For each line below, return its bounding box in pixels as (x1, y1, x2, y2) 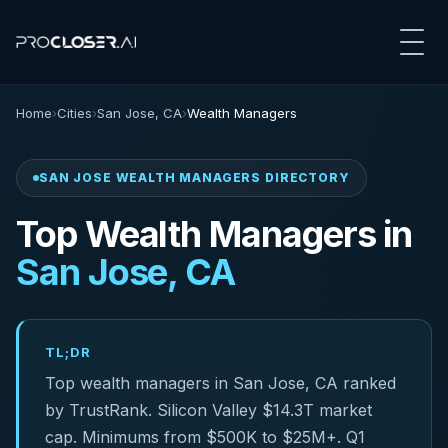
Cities (57, 105, 92, 121)
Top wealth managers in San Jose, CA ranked (45, 373, 396, 393)
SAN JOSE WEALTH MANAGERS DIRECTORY (39, 170, 350, 185)
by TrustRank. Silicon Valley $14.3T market (45, 400, 372, 420)
